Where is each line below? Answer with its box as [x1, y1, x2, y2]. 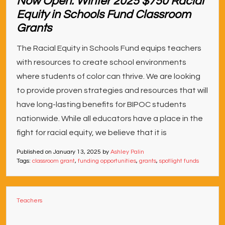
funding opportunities [78, 158, 136, 164]
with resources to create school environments [17, 58, 186, 66]
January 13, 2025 [53, 149, 101, 155]
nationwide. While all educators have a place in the [17, 115, 203, 123]
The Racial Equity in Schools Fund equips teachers [17, 44, 201, 52]
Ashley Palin [110, 149, 144, 155]
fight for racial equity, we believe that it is [17, 129, 167, 137]
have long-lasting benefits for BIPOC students [17, 100, 186, 108]
